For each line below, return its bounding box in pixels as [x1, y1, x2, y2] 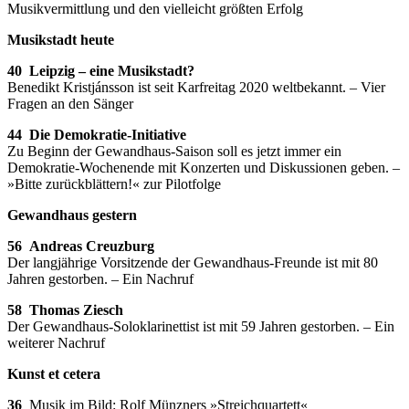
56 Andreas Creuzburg [7, 238, 154, 255]
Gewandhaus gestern [7, 207, 137, 224]
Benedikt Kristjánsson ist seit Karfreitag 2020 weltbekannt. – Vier [7, 79, 385, 96]
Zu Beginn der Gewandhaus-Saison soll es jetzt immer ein [7, 143, 341, 160]
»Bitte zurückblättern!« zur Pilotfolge [7, 176, 221, 193]
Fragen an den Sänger [7, 96, 133, 112]
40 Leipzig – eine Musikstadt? [7, 63, 194, 79]
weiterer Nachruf [7, 335, 105, 351]
